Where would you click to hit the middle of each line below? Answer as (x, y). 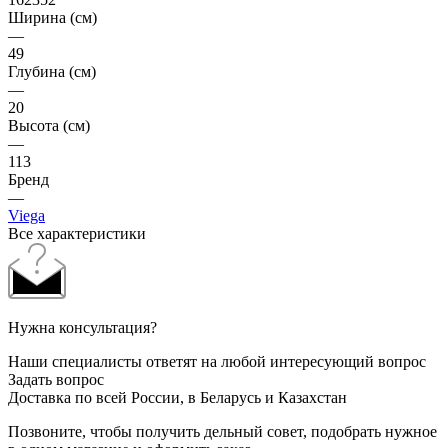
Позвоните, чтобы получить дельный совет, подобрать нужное (222, 431)
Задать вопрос (56, 379)
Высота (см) (49, 125)
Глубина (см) (52, 71)
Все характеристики (77, 233)
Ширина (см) (52, 17)
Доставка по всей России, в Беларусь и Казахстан (177, 397)
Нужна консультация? (82, 327)
